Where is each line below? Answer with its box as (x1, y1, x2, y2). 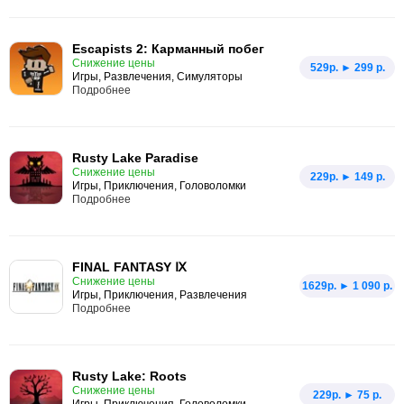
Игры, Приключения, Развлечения (72, 289, 247, 301)
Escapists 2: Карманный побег (72, 41, 264, 56)
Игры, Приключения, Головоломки (72, 179, 246, 192)
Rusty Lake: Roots (72, 369, 187, 383)
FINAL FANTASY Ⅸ (72, 260, 187, 274)
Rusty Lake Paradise (72, 151, 198, 165)
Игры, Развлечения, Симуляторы (72, 70, 243, 83)
